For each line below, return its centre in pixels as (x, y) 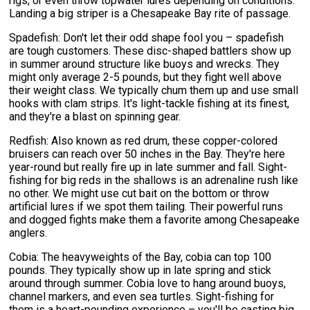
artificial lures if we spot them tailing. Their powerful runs (146, 206)
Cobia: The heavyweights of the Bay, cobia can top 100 (140, 257)
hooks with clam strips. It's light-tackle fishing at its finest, (149, 103)
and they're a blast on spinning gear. (95, 116)
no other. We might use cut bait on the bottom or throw (139, 193)
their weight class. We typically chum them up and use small (154, 90)
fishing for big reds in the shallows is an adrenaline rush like (154, 180)
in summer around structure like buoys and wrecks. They (145, 64)
